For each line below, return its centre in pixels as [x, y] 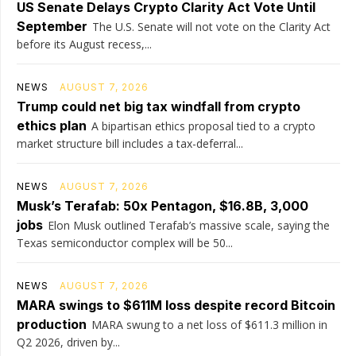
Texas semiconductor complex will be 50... [125, 242]
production [52, 324]
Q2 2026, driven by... [68, 342]
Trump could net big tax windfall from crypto [159, 106]
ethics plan [52, 125]
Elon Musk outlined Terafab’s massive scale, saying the [189, 225]
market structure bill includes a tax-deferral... [130, 143]
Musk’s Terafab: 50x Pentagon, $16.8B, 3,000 [163, 205]
